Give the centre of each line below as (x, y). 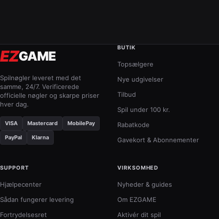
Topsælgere (135, 64)
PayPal (13, 137)
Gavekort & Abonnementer (158, 140)
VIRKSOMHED (138, 168)
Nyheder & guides (145, 184)
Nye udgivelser (140, 79)
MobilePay (81, 123)
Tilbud (127, 94)
